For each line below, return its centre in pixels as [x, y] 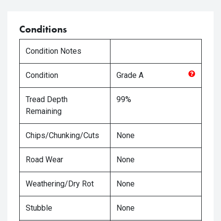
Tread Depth [47, 99]
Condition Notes [54, 51]
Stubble [39, 208]
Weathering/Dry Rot [60, 184]
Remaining [44, 111]
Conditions [43, 29]
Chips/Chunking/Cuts [62, 135]
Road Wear [44, 160]
